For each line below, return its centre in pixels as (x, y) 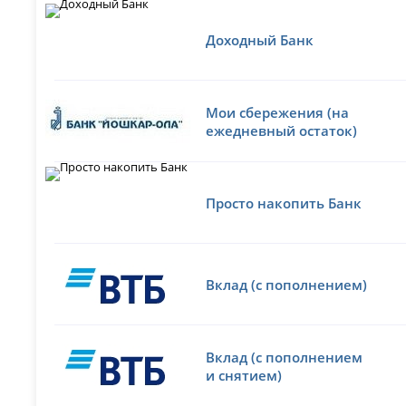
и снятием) (244, 375)
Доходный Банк (260, 39)
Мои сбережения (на (278, 112)
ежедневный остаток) (282, 130)
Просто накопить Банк (284, 203)
